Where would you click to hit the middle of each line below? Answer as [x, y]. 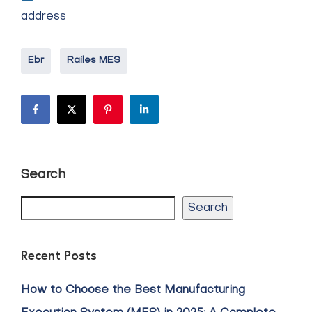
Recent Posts [59, 255]
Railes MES [94, 60]
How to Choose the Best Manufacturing [133, 290]
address [44, 17]
